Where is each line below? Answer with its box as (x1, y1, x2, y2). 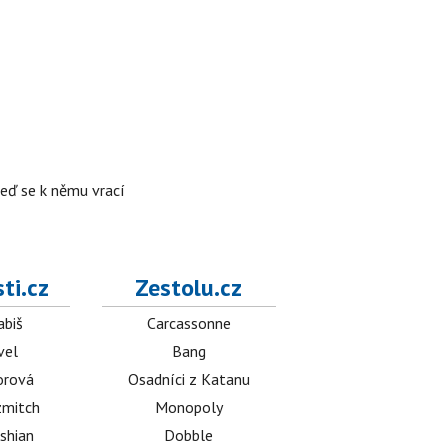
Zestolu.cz (135, 272, 243, 303)
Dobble (164, 425, 214, 445)
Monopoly (154, 397, 223, 417)
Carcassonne (146, 313, 231, 333)
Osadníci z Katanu (127, 369, 250, 389)
